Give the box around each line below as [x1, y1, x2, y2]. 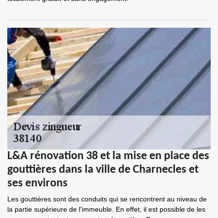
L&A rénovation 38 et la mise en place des [7, 150, 209, 162]
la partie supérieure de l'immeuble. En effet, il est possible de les [7, 205, 205, 213]
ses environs [7, 178, 68, 189]
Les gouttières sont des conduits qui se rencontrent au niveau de [7, 195, 207, 203]
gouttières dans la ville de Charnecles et [7, 164, 199, 176]
